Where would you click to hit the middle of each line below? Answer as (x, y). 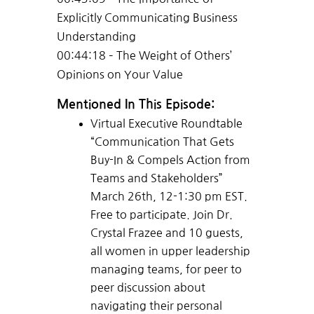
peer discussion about (148, 288)
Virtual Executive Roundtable (166, 124)
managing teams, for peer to (166, 269)
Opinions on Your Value (120, 75)
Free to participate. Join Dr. (161, 215)
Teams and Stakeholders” (156, 178)
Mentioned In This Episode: (135, 105)
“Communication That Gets (162, 142)
